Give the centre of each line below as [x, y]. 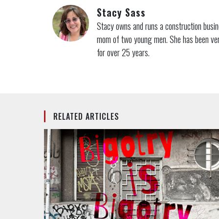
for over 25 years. [123, 53]
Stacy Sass [121, 12]
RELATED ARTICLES [86, 117]
